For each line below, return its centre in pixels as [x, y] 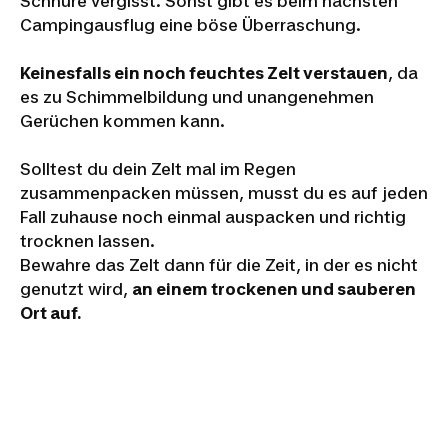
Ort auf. [50, 313]
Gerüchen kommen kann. [122, 121]
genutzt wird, [76, 289]
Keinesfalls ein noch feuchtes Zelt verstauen [204, 73]
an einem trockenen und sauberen [274, 289]
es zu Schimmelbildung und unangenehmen [197, 97]
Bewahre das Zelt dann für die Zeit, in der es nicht [219, 265]
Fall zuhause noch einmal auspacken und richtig [213, 217]
